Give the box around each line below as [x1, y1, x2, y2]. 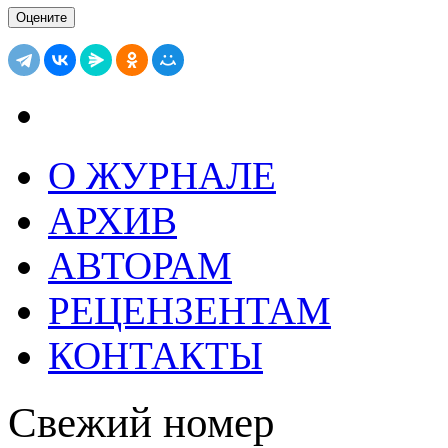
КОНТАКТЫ [48, 333, 263, 377]
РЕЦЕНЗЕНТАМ [48, 288, 331, 332]
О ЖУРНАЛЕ [48, 153, 276, 197]
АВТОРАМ [48, 243, 232, 287]
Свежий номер [8, 398, 275, 446]
